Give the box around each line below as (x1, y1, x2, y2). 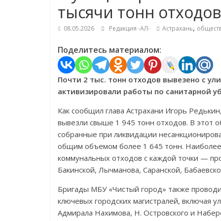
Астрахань (162, 24, 193, 33)
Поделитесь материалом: (58, 44, 161, 55)
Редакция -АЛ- (109, 24, 151, 33)
